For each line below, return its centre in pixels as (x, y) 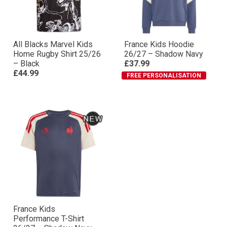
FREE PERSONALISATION (164, 91)
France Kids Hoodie (159, 60)
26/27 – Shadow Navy (164, 69)
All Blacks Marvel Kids (53, 60)
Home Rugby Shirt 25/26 (57, 69)
